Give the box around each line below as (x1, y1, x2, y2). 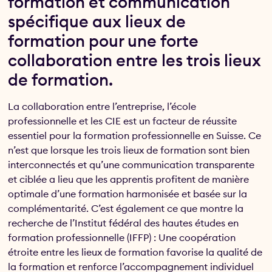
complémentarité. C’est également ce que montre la (8, 202, 244, 215)
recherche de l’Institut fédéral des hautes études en (8, 217, 239, 229)
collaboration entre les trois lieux (8, 50, 262, 71)
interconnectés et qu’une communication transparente (8, 158, 255, 171)
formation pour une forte (8, 30, 199, 52)
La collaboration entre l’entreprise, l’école (8, 100, 197, 113)
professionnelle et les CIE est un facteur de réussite (8, 115, 237, 127)
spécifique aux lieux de (8, 11, 186, 32)
